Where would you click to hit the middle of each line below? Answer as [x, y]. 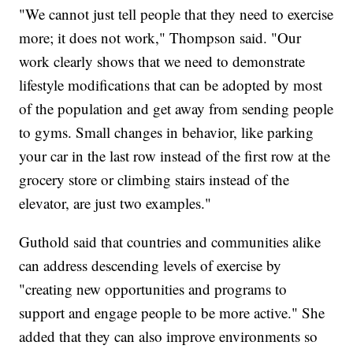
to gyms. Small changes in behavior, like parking [167, 132]
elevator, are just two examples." [115, 203]
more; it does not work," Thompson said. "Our [160, 38]
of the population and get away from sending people [176, 109]
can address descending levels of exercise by [150, 266]
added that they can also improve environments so [169, 336]
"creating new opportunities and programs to [153, 289]
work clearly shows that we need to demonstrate [162, 61]
